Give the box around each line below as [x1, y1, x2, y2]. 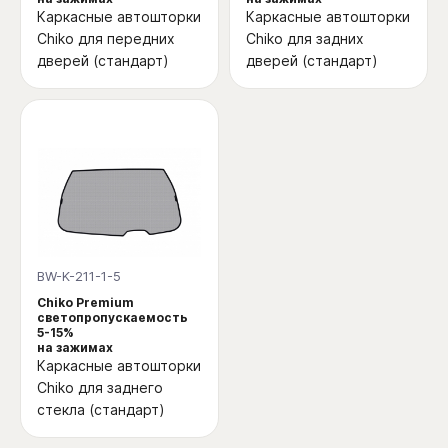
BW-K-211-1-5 [37, 267, 121, 284]
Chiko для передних [37, 29, 175, 47]
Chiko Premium [37, 294, 134, 310]
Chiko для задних [246, 29, 364, 47]
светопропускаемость [37, 309, 188, 325]
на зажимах [37, 339, 113, 355]
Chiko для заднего [37, 378, 163, 396]
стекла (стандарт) [37, 400, 165, 418]
